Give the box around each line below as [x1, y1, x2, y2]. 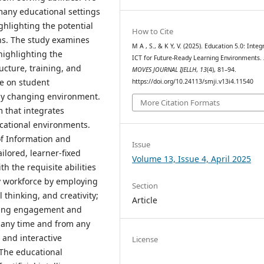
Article [132, 194, 158, 206]
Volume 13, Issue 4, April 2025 [132, 153, 252, 165]
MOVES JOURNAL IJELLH [132, 65, 197, 74]
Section [132, 180, 159, 192]
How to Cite [132, 26, 174, 37]
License [132, 234, 159, 245]
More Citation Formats [140, 97, 220, 108]
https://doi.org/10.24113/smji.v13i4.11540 [132, 77, 254, 86]
